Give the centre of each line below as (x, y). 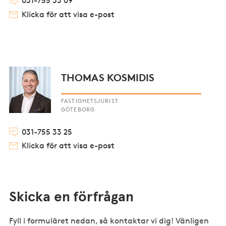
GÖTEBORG (78, 109)
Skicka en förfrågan (72, 197)
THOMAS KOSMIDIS (108, 77)
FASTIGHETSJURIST (90, 101)
